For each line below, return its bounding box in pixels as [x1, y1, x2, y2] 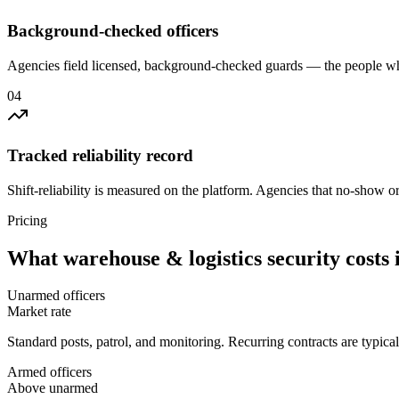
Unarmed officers [7, 288, 105, 304]
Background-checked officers [7, 21, 218, 41]
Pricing [7, 212, 47, 228]
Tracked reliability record [7, 145, 193, 165]
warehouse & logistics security [63, 246, 340, 270]
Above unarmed [7, 380, 98, 396]
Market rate [7, 304, 71, 320]
